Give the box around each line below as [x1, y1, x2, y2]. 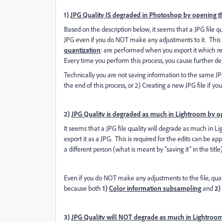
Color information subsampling [109, 184, 201, 192]
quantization [64, 46, 101, 54]
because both [64, 184, 103, 192]
